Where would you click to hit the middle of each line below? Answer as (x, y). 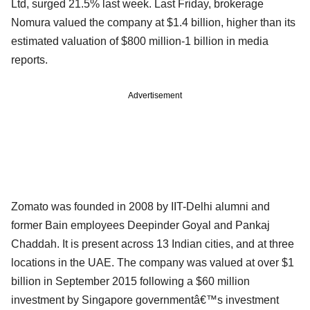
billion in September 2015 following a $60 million (130, 281)
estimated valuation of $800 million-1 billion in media (140, 41)
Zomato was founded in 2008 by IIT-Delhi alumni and (140, 206)
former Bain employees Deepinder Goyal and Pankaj (140, 225)
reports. (29, 60)
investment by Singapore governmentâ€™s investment (145, 300)
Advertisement (155, 95)
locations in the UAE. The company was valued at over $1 (153, 262)
